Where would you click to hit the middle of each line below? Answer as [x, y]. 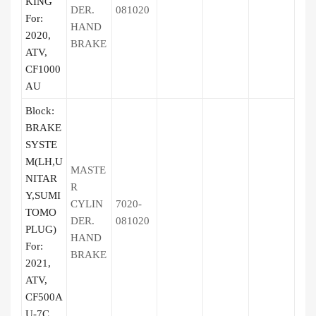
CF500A [44, 297]
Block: [40, 111]
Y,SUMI [43, 195]
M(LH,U [44, 162]
